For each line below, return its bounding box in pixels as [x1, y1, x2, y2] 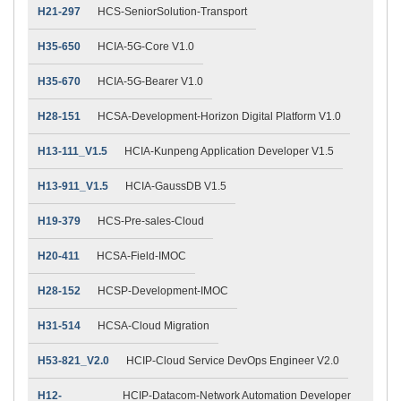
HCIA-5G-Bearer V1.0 [98, 74, 203, 88]
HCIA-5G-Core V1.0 [98, 39, 194, 53]
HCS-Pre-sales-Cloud [98, 214, 204, 227]
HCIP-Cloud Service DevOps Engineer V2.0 [126, 354, 339, 367]
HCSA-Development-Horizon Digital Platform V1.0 [98, 109, 341, 123]
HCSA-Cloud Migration [98, 319, 209, 332]
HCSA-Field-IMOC [97, 249, 186, 262]
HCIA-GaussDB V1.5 [125, 179, 226, 192]
